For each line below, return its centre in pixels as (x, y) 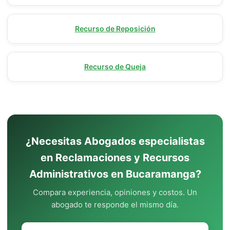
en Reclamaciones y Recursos (115, 158)
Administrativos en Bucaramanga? (115, 174)
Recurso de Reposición (115, 28)
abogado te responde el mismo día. (115, 205)
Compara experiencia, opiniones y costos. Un (115, 192)
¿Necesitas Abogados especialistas (115, 141)
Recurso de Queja (115, 66)
